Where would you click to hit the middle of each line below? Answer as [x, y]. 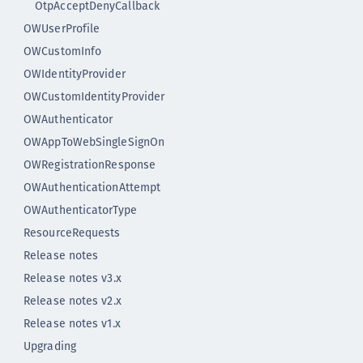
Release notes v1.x [72, 323]
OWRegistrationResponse [90, 164]
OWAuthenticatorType [80, 210]
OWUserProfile [62, 28]
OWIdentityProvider [75, 74]
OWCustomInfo [63, 51]
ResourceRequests [72, 233]
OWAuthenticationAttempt [92, 187]
